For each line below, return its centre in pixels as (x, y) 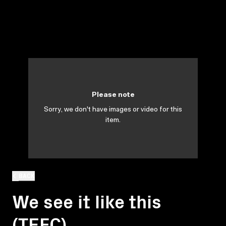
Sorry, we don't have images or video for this (113, 110)
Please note (113, 95)
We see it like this (87, 200)
